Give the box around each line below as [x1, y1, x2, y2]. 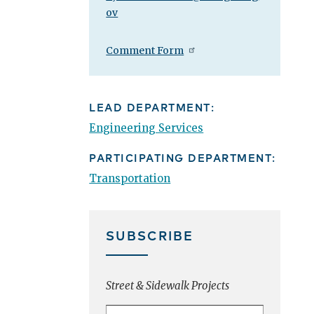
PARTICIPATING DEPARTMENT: [89, 150, 276, 165]
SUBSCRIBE [106, 226, 194, 245]
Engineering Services [89, 121, 204, 135]
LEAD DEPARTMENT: [89, 100, 215, 115]
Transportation [89, 172, 171, 186]
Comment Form [106, 44, 184, 57]
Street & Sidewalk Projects [106, 279, 230, 293]
